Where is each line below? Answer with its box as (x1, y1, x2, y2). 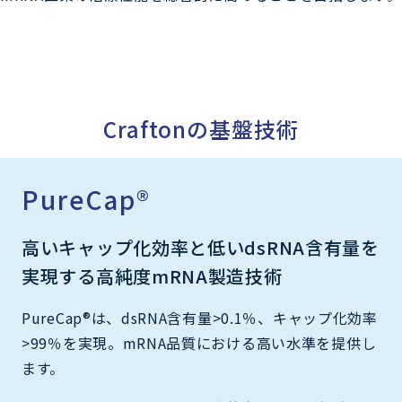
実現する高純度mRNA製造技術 (22, 262, 283, 289)
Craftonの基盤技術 (103, 112, 299, 144)
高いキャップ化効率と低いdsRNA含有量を (22, 233, 380, 260)
